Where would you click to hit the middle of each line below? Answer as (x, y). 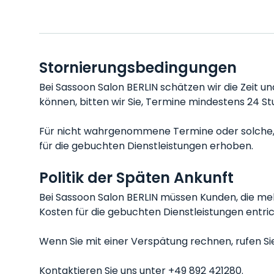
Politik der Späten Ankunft (136, 178)
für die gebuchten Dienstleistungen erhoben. (146, 146)
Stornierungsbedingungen (138, 68)
